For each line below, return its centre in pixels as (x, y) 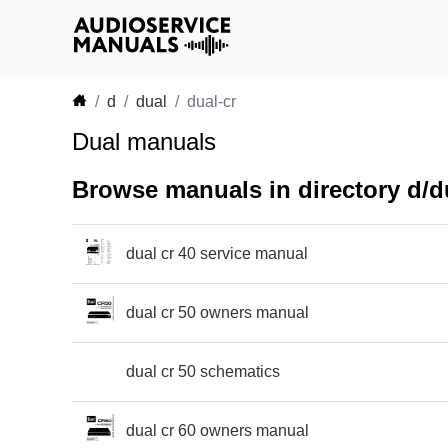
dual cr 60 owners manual (217, 430)
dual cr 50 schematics (203, 371)
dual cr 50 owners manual (217, 312)
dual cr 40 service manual (217, 253)
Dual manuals (144, 141)
